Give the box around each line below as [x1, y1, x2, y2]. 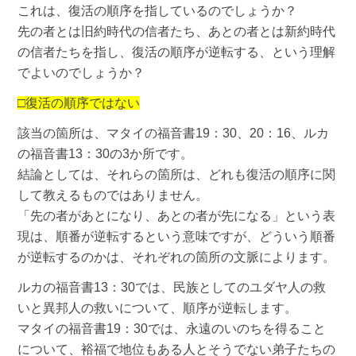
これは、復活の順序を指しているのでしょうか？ [17, 3, 298, 17]
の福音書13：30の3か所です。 [17, 146, 194, 161]
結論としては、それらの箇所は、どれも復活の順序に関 [17, 167, 336, 181]
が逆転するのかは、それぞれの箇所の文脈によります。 [17, 250, 336, 264]
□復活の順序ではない [17, 95, 141, 110]
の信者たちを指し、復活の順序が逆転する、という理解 [17, 44, 336, 59]
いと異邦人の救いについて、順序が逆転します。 [17, 300, 298, 315]
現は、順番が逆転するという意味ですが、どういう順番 [17, 229, 336, 243]
